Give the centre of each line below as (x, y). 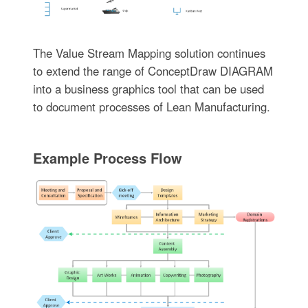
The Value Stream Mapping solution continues (149, 53)
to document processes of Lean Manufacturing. (151, 107)
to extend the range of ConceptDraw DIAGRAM (153, 71)
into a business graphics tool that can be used (148, 89)
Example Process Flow (107, 158)
